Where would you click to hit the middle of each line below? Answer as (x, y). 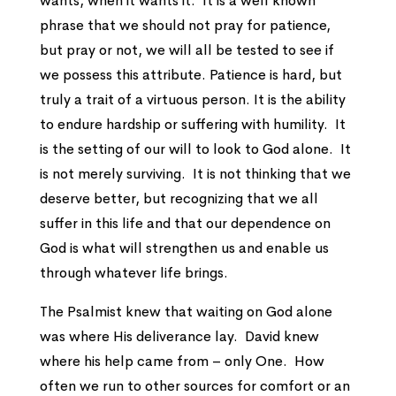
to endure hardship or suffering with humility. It (192, 124)
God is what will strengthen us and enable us (184, 248)
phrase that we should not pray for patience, (185, 25)
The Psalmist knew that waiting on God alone (186, 312)
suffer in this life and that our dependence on (185, 223)
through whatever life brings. (133, 273)
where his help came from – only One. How (182, 361)
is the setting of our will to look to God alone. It (195, 149)
